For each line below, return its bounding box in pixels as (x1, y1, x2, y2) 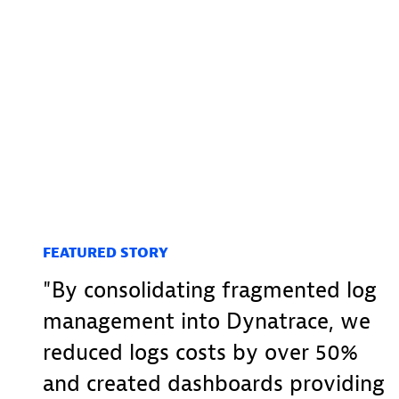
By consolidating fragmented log (52, 275, 377, 305)
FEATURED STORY (43, 243, 168, 262)
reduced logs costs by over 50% (43, 338, 358, 367)
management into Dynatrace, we (43, 306, 370, 336)
